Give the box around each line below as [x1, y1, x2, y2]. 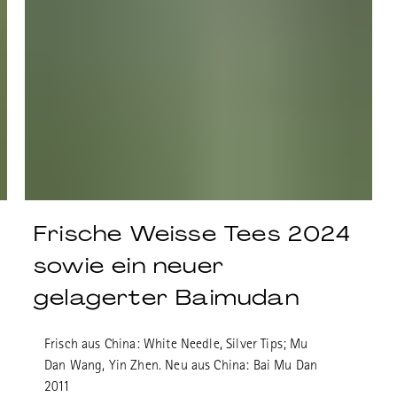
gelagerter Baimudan [34, 284, 300, 311]
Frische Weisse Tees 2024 [34, 220, 351, 247]
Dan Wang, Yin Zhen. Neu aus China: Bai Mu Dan [44, 360, 318, 374]
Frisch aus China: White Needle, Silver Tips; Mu [44, 339, 308, 353]
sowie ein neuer [34, 252, 224, 279]
